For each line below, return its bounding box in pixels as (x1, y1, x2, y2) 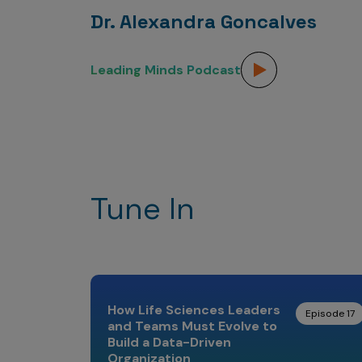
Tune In (90, 189, 195, 228)
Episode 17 (305, 307, 355, 320)
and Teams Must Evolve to (107, 318, 277, 335)
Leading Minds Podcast (90, 61, 241, 78)
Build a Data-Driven (107, 334, 231, 351)
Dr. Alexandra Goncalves (90, 9, 317, 34)
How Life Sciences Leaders (107, 301, 280, 318)
